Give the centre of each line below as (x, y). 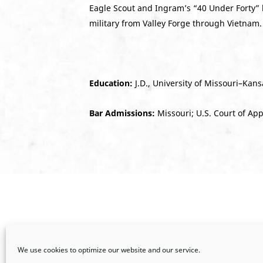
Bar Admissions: (122, 113)
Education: (111, 83)
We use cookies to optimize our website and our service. (109, 250)
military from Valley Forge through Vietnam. (176, 23)
